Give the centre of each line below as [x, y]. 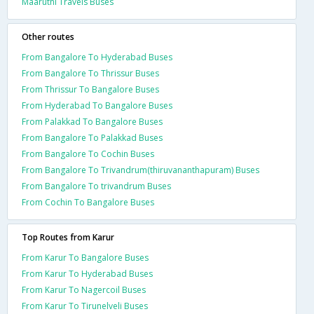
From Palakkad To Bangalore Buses [92, 121]
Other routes [48, 36]
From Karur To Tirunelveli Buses [85, 306]
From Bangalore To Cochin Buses [88, 153]
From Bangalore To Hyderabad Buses [97, 57]
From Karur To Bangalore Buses [85, 257]
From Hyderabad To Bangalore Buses [97, 105]
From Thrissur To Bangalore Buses [90, 89]
